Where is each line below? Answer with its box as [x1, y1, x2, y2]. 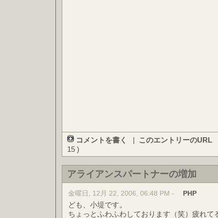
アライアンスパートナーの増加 [67, 169, 197, 179]
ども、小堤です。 [68, 200, 127, 209]
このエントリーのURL [139, 136, 212, 144]
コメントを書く [74, 136, 129, 144]
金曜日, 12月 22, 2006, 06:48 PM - [68, 190, 176, 197]
